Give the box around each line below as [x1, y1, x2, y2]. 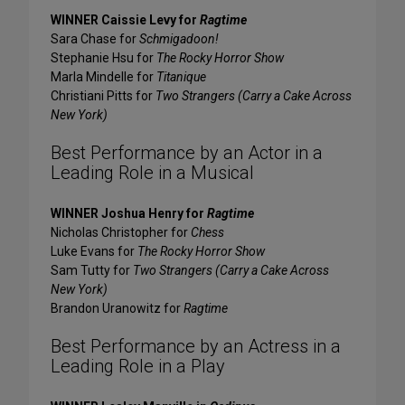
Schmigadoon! [139, 32, 219, 47]
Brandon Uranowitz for [51, 301, 184, 316]
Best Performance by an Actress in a [51, 335, 341, 358]
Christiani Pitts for [51, 89, 155, 104]
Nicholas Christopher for [51, 225, 191, 240]
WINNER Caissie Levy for [51, 13, 200, 28]
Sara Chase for [51, 32, 139, 47]
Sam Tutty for [51, 263, 133, 278]
